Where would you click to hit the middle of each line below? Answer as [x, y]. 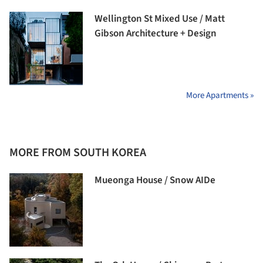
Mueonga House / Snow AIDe [155, 181]
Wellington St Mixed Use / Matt [160, 19]
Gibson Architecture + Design [156, 34]
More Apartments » [220, 96]
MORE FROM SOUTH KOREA [78, 153]
